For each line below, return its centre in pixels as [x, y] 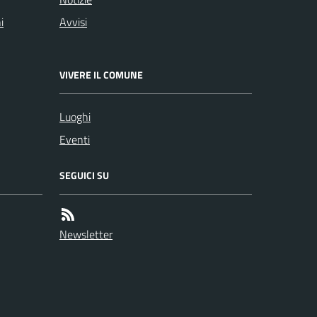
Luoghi [75, 117]
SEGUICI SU [84, 175]
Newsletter [86, 234]
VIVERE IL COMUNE [101, 75]
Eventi [75, 139]
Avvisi [73, 22]
